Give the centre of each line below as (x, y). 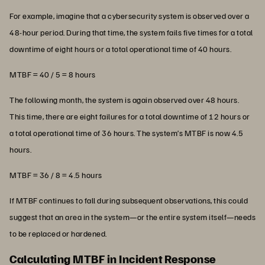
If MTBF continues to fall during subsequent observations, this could (129, 200)
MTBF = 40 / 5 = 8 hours (53, 74)
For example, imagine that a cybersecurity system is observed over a (130, 15)
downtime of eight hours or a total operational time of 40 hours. (120, 49)
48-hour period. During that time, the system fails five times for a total (131, 32)
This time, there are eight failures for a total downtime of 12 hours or (130, 116)
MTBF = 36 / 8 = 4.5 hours (56, 174)
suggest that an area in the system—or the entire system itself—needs (132, 216)
